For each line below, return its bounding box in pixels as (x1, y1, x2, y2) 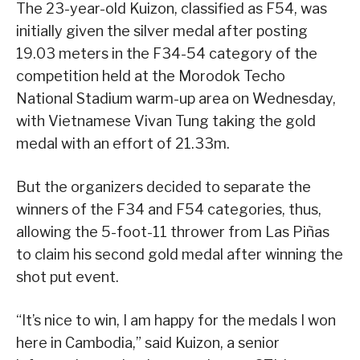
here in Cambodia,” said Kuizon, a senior (16, 333, 280, 351)
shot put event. (16, 268, 119, 285)
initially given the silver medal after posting (16, 22, 308, 39)
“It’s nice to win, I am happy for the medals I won (16, 311, 336, 329)
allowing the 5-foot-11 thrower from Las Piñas (16, 223, 329, 240)
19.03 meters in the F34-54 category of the (16, 44, 317, 62)
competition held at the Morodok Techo (16, 67, 285, 84)
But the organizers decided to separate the (16, 178, 311, 195)
